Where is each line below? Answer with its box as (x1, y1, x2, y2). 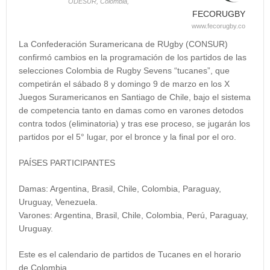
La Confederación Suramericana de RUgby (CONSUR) (19, 39, 228, 49)
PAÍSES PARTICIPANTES (19, 157, 115, 168)
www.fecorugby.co (192, 22, 245, 30)
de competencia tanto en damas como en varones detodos (19, 105, 243, 115)
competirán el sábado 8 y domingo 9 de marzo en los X (19, 78, 230, 89)
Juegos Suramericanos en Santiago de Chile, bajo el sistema (19, 92, 251, 102)
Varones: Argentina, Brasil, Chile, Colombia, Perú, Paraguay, (19, 210, 248, 220)
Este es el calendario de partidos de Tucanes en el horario (19, 249, 241, 259)
